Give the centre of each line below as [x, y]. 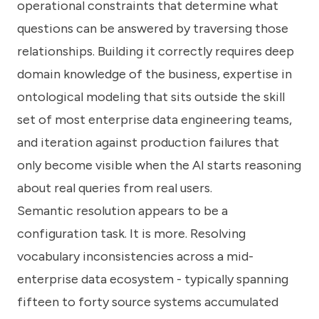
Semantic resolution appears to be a [122, 210]
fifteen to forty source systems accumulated [148, 302]
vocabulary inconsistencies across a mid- [135, 256]
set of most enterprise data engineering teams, [155, 119]
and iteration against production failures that [148, 142]
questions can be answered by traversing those [153, 28]
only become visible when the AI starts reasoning [159, 165]
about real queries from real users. [115, 188]
